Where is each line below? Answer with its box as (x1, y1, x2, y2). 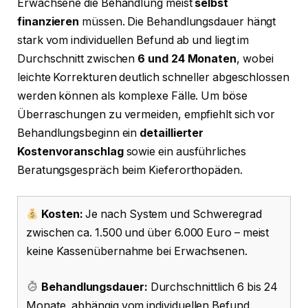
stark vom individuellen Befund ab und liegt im (17, 33, 250, 47)
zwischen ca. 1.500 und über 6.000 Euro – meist (26, 226, 269, 240)
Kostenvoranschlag (17, 144, 124, 158)
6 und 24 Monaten (137, 52, 236, 65)
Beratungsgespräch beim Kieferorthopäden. (17, 163, 243, 177)
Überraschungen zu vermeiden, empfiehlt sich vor (17, 107, 276, 121)
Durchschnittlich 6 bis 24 (147, 280, 278, 294)
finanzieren (17, 14, 80, 28)
